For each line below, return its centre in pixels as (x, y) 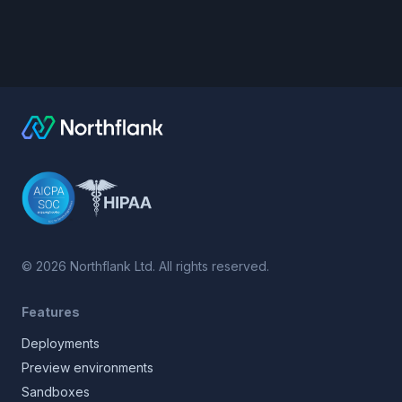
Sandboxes (56, 392)
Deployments (61, 343)
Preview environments (87, 367)
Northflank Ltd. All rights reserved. (168, 266)
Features (51, 312)
